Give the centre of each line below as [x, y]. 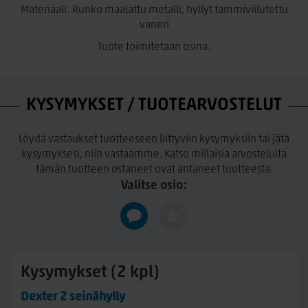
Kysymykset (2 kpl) [90, 273]
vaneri [154, 25]
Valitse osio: [154, 186]
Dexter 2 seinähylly [73, 297]
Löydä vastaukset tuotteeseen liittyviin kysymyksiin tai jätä [154, 140]
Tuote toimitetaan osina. [154, 47]
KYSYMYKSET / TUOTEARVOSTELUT [154, 106]
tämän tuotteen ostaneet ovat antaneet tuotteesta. [154, 170]
